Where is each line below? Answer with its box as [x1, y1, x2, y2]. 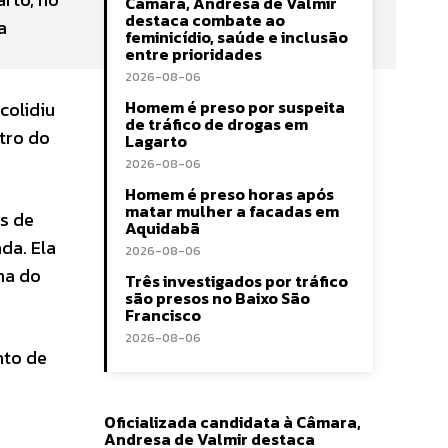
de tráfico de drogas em [125, 112, 308, 137]
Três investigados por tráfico [125, 269, 348, 294]
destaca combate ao [125, 8, 285, 33]
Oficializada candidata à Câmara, [104, 410, 361, 435]
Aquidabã [125, 216, 200, 241]
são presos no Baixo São [125, 286, 310, 311]
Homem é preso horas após [125, 182, 334, 207]
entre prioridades [125, 42, 262, 67]
